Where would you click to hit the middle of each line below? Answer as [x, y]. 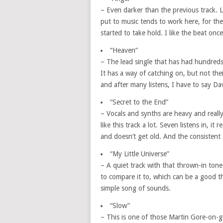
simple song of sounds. [136, 188]
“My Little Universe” [140, 154]
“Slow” [120, 206]
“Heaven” [124, 50]
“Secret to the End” [139, 102]
